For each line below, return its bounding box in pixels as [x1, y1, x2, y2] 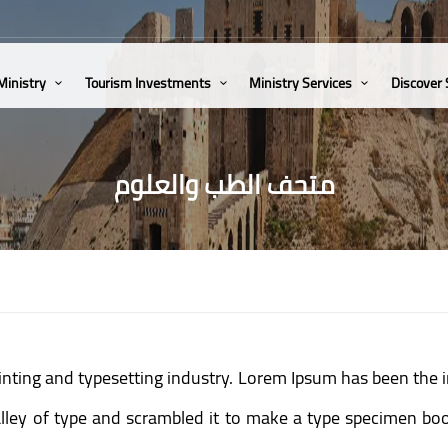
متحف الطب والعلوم [113, 160, 335, 209]
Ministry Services [249, 70, 356, 96]
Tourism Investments [84, 70, 214, 96]
